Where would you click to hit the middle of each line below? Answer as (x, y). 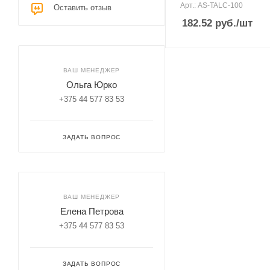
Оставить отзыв (83, 7)
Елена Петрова (92, 211)
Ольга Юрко (92, 84)
